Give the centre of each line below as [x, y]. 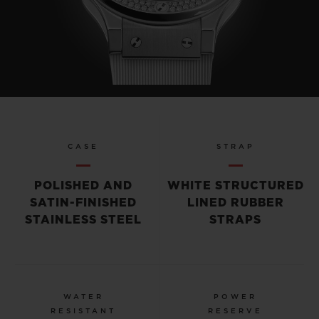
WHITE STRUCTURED [235, 185]
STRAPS [236, 220]
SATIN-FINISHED [84, 203]
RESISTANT [84, 311]
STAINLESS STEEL [84, 220]
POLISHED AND [84, 185]
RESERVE [236, 311]
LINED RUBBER [235, 203]
